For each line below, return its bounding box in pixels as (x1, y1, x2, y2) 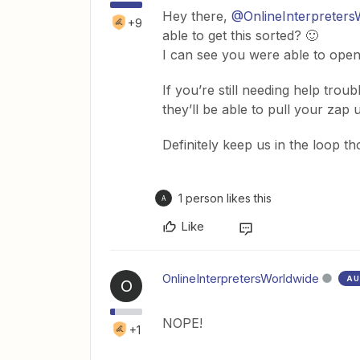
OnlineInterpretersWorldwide (162, 271, 319, 286)
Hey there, (162, 8, 231, 24)
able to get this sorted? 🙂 (162, 27, 318, 43)
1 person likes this (178, 191, 272, 205)
